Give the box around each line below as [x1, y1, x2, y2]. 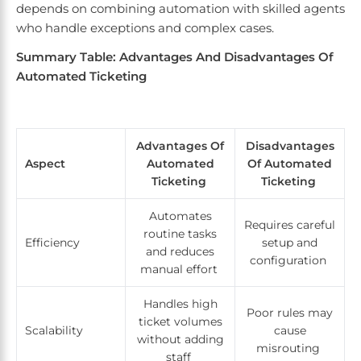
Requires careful [244, 218, 335, 233]
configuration [250, 253, 330, 268]
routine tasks [143, 226, 217, 242]
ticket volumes [138, 314, 222, 330]
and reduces [146, 244, 214, 259]
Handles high [143, 297, 218, 312]
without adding [136, 332, 224, 347]
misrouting [256, 341, 323, 356]
